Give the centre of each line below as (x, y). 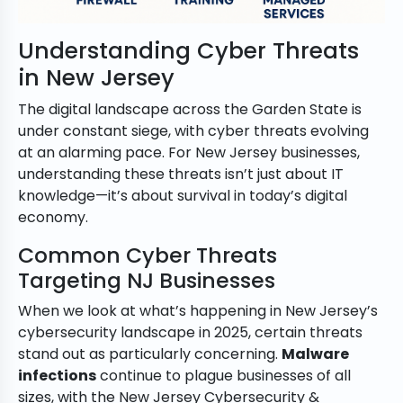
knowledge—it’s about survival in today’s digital (183, 196)
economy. (53, 218)
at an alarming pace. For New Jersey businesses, (189, 153)
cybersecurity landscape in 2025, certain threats (190, 333)
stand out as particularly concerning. (150, 354)
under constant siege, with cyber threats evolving (193, 131)
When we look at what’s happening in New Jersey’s (198, 311)
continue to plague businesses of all (224, 376)
